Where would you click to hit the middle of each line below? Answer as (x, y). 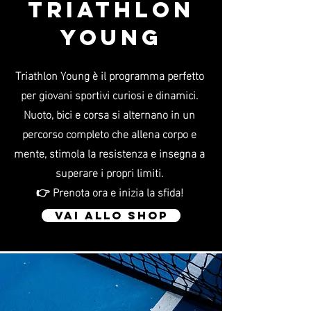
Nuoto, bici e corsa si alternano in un (109, 114)
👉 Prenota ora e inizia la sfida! (109, 191)
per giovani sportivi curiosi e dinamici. (109, 94)
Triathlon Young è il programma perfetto (109, 75)
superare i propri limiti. (109, 172)
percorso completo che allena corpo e (109, 133)
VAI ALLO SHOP (111, 215)
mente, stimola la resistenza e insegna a (109, 152)
